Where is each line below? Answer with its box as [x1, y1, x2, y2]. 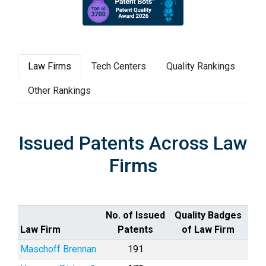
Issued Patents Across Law [18, 131, 248, 154]
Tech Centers [91, 60, 146, 72]
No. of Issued [106, 209, 165, 221]
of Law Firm [181, 223, 235, 235]
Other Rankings [28, 84, 91, 96]
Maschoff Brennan [20, 243, 96, 255]
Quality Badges [174, 209, 242, 221]
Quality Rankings [166, 60, 235, 72]
